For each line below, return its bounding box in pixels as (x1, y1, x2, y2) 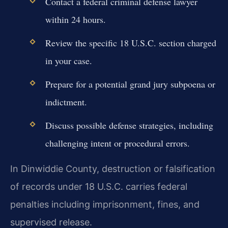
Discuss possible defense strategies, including (45, 119, 213, 132)
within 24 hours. (45, 13, 106, 25)
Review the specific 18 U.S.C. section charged (45, 36, 216, 49)
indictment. (45, 95, 87, 108)
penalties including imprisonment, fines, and (10, 198, 199, 210)
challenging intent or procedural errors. (45, 137, 190, 150)
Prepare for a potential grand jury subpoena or (45, 77, 215, 90)
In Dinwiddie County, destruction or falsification (10, 163, 215, 174)
